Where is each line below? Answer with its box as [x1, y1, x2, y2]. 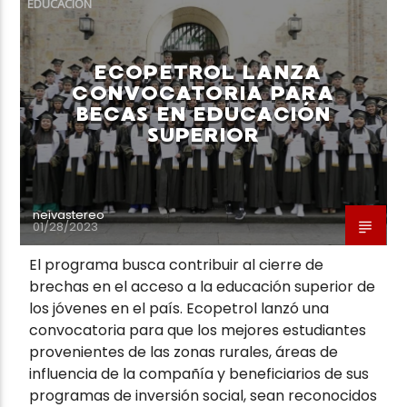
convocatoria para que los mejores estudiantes [29, 319, 367, 341]
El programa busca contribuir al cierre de [29, 253, 324, 275]
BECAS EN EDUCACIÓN [75, 101, 332, 126]
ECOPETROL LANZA [94, 59, 322, 84]
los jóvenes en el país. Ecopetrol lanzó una [29, 297, 330, 319]
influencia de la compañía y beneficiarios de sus [29, 362, 370, 384]
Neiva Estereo [31, 116, 126, 137]
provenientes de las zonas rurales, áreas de [29, 341, 339, 362]
